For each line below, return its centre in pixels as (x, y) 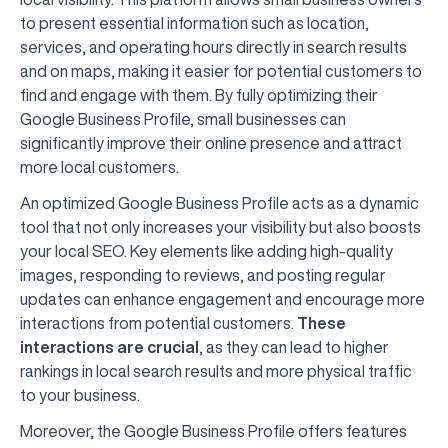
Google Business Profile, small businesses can (183, 119)
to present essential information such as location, (194, 23)
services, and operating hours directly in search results (213, 47)
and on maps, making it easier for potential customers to (221, 71)
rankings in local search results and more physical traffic (216, 371)
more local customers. (99, 167)
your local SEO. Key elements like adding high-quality (206, 251)
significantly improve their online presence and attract (211, 143)
